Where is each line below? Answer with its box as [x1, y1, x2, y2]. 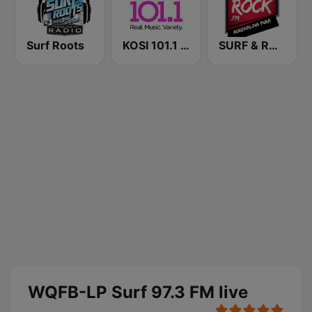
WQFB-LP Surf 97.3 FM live [28, 282, 248, 302]
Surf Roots [26, 38, 84, 52]
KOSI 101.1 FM [180, 38, 189, 52]
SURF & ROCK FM [269, 38, 278, 52]
